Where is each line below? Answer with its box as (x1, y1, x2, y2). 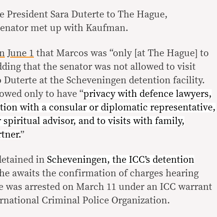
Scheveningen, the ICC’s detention (47, 155, 194, 165)
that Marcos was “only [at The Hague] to (34, 48, 209, 58)
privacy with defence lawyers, (83, 89, 212, 99)
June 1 (7, 48, 34, 58)
